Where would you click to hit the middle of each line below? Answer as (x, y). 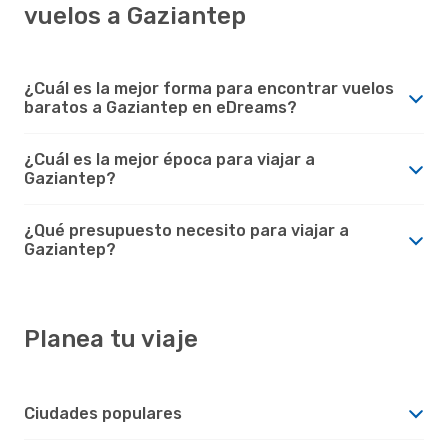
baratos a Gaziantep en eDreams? (160, 107)
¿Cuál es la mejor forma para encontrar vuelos (209, 88)
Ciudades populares (103, 413)
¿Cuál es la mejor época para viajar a (169, 159)
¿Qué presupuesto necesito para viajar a (186, 230)
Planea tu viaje (111, 338)
